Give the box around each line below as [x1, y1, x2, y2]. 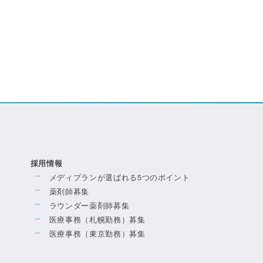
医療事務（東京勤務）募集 [49, 228, 146, 240]
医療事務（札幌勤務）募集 [49, 214, 146, 225]
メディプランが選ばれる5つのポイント [49, 171, 190, 183]
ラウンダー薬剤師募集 [49, 200, 130, 211]
